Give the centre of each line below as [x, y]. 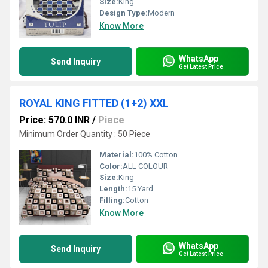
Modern [161, 13]
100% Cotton [156, 155]
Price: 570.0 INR [54, 120]
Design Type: [124, 13]
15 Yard [140, 189]
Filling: [112, 200]
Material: [117, 155]
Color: [111, 166]
